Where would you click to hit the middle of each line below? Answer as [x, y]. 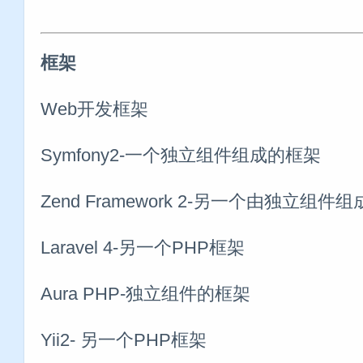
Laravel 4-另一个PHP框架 [143, 247]
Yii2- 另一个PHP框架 [124, 340]
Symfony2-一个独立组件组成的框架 [181, 155]
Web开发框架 [94, 109]
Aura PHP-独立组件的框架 [145, 293]
